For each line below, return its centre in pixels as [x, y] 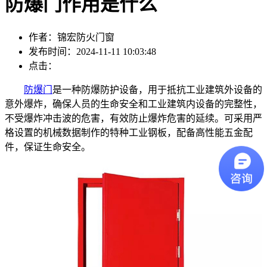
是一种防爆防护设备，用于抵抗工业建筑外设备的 [157, 89]
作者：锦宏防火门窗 [72, 37]
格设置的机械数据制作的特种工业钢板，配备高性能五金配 [129, 132]
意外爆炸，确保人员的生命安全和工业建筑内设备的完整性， [133, 104]
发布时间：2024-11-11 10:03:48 [92, 51]
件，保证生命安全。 [48, 147]
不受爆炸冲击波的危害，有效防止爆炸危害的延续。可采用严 [133, 118]
